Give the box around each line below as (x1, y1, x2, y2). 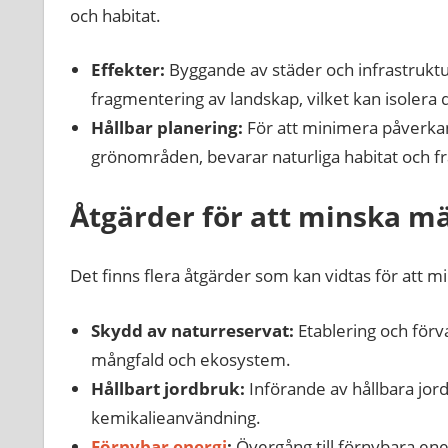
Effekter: (90, 58, 165, 82)
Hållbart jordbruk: (90, 376, 245, 400)
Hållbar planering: (90, 116, 243, 140)
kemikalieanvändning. (90, 405, 261, 429)
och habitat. (69, 3, 161, 27)
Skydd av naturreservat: (90, 318, 294, 342)
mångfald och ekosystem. (90, 347, 291, 371)
